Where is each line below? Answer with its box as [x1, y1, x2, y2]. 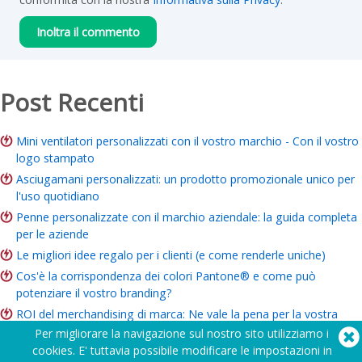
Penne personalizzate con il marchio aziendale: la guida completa [16, 209, 357, 225]
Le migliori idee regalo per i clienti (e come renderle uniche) [16, 247, 326, 263]
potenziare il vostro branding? [16, 285, 172, 301]
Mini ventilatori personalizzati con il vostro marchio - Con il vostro [16, 133, 359, 149]
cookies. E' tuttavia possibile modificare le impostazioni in [32, 343, 332, 358]
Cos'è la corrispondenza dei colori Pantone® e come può [16, 268, 316, 284]
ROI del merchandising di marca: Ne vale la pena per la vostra [16, 306, 338, 322]
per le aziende [16, 226, 89, 242]
